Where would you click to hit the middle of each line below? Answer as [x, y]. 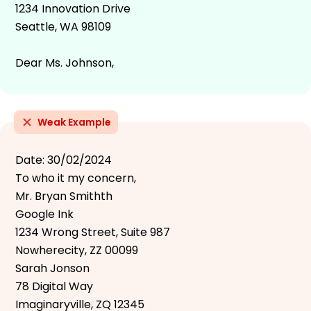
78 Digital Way [54, 286]
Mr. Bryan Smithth [64, 196]
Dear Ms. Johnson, [65, 62]
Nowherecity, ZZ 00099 [77, 250]
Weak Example [74, 122]
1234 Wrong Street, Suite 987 [93, 232]
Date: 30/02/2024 [64, 160]
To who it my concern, [76, 178]
